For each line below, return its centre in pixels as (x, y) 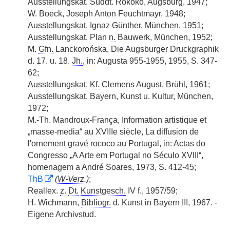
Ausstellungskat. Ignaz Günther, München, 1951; (116, 25)
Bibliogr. (96, 203)
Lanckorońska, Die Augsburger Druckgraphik (136, 49)
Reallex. (44, 191)
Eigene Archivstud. (62, 214)
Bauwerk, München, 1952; (164, 37)
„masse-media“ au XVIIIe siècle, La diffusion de (113, 132)
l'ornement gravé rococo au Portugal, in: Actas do (117, 143)
